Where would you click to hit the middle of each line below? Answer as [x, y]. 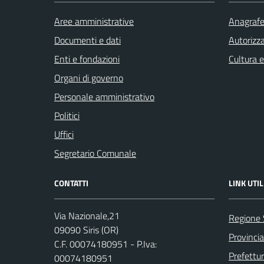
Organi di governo [89, 78]
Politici [67, 115]
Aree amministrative [94, 21]
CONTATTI [71, 183]
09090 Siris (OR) [86, 230]
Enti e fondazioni [87, 59]
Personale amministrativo [104, 97]
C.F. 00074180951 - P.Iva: [105, 244]
